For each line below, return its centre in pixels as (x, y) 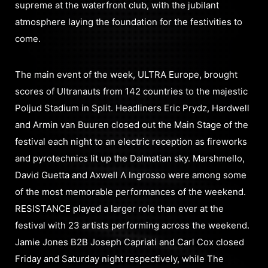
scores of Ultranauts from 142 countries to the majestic (131, 92)
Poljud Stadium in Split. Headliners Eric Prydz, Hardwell (132, 108)
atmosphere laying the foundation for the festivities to (129, 22)
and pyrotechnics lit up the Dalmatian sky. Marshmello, (130, 159)
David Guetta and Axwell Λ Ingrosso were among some (131, 175)
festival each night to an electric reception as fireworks (131, 142)
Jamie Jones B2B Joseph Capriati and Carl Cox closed (130, 242)
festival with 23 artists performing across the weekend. (132, 226)
